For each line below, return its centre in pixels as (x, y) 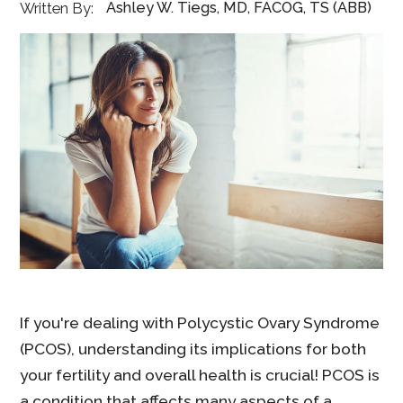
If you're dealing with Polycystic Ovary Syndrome (200, 322)
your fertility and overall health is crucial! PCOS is (200, 375)
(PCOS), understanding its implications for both (193, 349)
